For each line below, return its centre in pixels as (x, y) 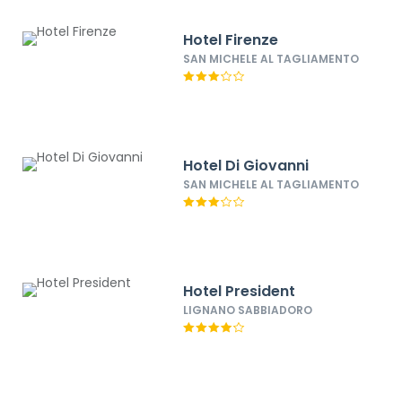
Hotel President (240, 291)
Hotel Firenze (231, 40)
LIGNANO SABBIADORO (248, 310)
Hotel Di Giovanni (246, 166)
